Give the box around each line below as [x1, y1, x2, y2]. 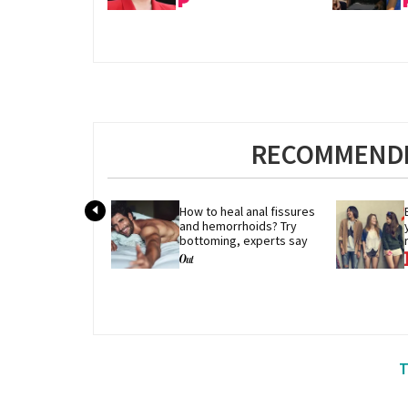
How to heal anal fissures [178, 202, 315, 219]
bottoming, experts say [178, 231, 308, 249]
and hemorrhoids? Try [178, 217, 297, 234]
